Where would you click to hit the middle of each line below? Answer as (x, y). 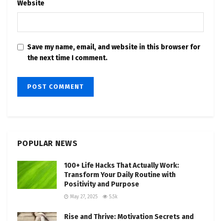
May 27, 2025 (83, 197)
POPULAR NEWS (47, 143)
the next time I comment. (67, 58)
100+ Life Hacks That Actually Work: (122, 165)
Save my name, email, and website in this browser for (114, 47)
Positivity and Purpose (102, 184)
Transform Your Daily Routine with (120, 175)
